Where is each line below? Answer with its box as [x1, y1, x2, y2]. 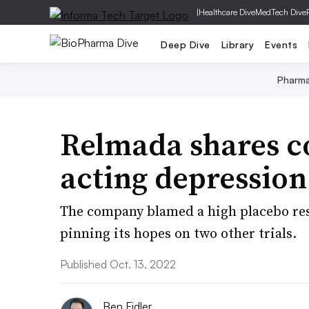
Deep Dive [161, 38, 210, 50]
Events [265, 38, 297, 50]
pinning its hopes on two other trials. [60, 223, 297, 243]
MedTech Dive [255, 7, 306, 17]
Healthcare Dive [199, 7, 255, 17]
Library [221, 38, 254, 50]
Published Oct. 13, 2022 [60, 257, 176, 271]
